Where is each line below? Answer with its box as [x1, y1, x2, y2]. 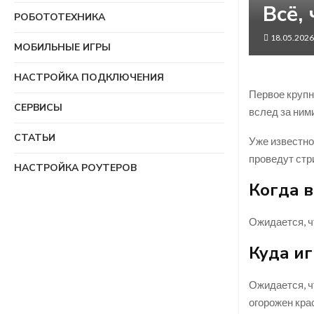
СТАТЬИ [14, 131, 55, 144]
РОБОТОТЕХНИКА [14, 11, 105, 24]
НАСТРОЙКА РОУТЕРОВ [14, 161, 137, 175]
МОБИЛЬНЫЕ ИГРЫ [14, 41, 111, 54]
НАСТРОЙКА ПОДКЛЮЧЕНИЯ [14, 71, 164, 84]
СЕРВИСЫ [14, 101, 62, 114]
